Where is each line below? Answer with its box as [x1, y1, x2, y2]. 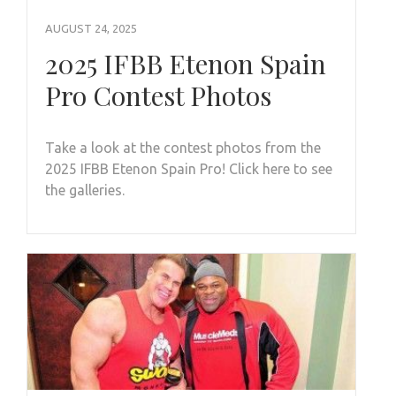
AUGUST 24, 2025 [45, 22, 137, 35]
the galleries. [45, 182, 125, 199]
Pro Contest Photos [45, 78, 271, 114]
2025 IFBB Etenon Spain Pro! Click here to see [45, 161, 332, 178]
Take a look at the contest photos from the [45, 140, 321, 156]
